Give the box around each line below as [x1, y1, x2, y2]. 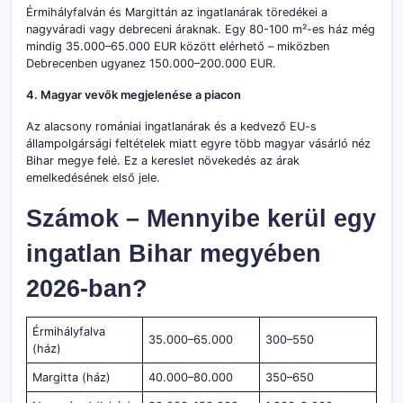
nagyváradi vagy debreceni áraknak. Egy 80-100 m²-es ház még [26, 22, 375, 36]
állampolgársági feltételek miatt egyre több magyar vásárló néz [26, 136, 371, 150]
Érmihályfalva [32, 324, 106, 338]
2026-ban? [26, 273, 148, 302]
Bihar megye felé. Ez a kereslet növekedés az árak [26, 153, 300, 167]
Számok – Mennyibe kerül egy [26, 203, 376, 232]
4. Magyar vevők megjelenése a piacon [26, 87, 241, 102]
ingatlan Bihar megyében [26, 238, 321, 267]
